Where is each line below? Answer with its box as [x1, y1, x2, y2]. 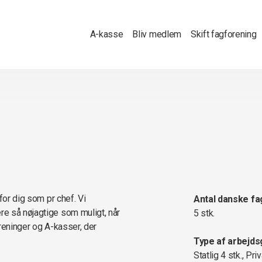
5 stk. [194, 208, 215, 219]
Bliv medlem [132, 29, 181, 40]
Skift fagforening [190, 29, 257, 40]
